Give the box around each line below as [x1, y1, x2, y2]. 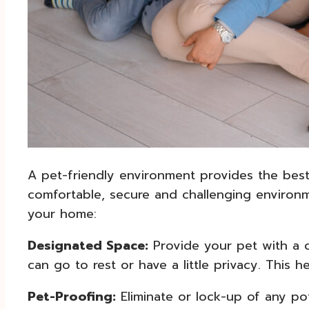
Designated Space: [28, 235, 148, 255]
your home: [28, 203, 97, 223]
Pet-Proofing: [28, 286, 116, 306]
